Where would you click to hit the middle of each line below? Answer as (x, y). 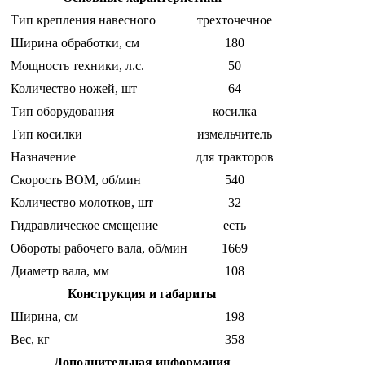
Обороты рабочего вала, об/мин (99, 248)
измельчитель (235, 134)
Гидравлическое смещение (84, 225)
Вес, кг (30, 339)
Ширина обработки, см (75, 42)
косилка (235, 111)
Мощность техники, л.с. (77, 65)
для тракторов (235, 156)
